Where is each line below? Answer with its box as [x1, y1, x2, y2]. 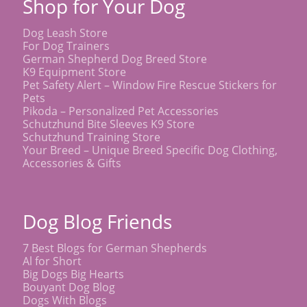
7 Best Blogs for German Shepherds [23, 240, 207, 256]
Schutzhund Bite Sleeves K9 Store [23, 116, 195, 132]
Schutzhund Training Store [23, 129, 160, 145]
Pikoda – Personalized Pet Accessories [23, 103, 219, 119]
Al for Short [23, 253, 82, 269]
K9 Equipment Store [23, 64, 126, 79]
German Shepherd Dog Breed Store [23, 51, 207, 66]
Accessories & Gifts [23, 155, 121, 171]
